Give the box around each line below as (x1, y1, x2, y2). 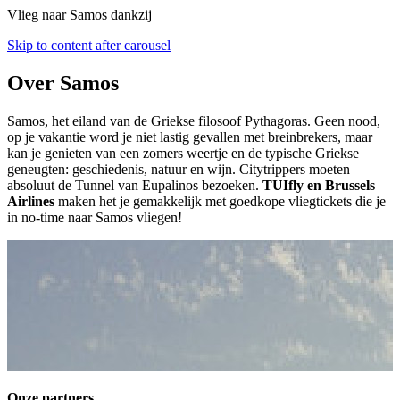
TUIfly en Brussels (262, 177, 375, 193)
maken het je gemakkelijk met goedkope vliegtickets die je (54, 193, 386, 209)
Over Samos (7, 71, 119, 95)
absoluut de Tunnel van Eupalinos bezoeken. (7, 177, 262, 193)
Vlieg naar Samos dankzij (7, 6, 152, 22)
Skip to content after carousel (7, 37, 171, 53)
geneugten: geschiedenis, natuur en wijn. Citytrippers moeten (7, 161, 350, 177)
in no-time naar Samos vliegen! (7, 209, 182, 225)
